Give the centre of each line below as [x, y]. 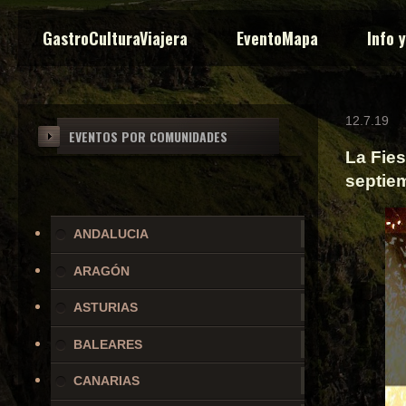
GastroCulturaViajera [115, 38]
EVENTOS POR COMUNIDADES [148, 136]
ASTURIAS [106, 308]
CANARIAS [107, 381]
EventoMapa [277, 38]
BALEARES [108, 344]
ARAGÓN [102, 271]
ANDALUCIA [111, 234]
